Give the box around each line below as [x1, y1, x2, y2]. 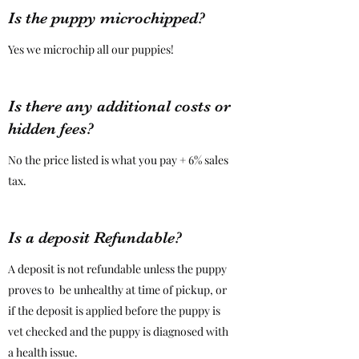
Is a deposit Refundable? [8, 228, 182, 247]
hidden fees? [8, 119, 94, 138]
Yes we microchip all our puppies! [8, 42, 174, 57]
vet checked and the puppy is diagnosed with [8, 324, 228, 339]
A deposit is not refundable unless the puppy [8, 261, 227, 276]
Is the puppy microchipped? [8, 9, 205, 27]
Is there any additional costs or [8, 97, 231, 115]
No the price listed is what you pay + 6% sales [8, 152, 228, 167]
